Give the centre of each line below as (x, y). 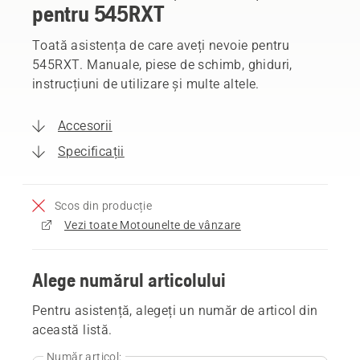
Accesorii (85, 125)
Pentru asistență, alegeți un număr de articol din (175, 310)
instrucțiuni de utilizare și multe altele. (146, 84)
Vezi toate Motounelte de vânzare (153, 225)
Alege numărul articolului (129, 280)
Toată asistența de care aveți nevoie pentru (161, 45)
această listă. (72, 329)
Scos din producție (104, 205)
